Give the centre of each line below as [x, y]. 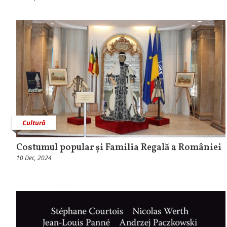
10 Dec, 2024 [34, 158]
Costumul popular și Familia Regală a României [119, 148]
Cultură [34, 123]
